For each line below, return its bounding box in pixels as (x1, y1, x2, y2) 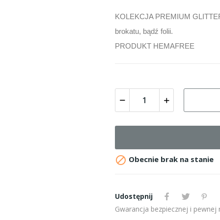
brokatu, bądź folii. (115, 27, 173, 36)
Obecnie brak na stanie (127, 154, 214, 165)
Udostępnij (115, 192, 153, 201)
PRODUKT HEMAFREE (115, 42, 194, 51)
